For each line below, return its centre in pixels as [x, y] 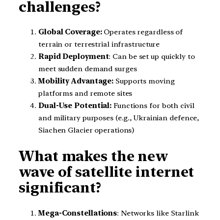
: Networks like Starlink [158, 213]
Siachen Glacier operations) [86, 130]
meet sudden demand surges [88, 69]
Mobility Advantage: [76, 81]
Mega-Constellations [78, 213]
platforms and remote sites [85, 94]
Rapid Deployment [74, 57]
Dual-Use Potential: [75, 106]
